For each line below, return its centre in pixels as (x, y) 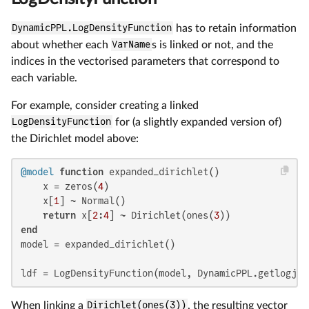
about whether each (61, 44)
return (59, 215)
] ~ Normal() (92, 200)
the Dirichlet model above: (75, 138)
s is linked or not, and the (212, 44)
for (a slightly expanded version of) (197, 122)
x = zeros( (59, 186)
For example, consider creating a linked (105, 105)
